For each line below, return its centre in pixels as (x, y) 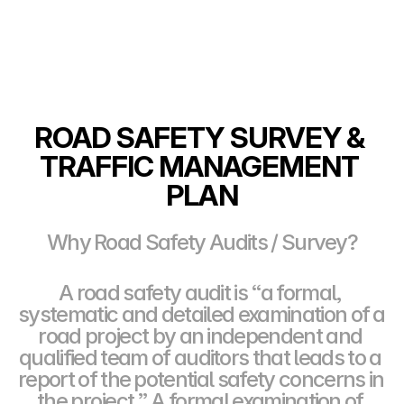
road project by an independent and (200, 336)
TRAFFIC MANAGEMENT (199, 166)
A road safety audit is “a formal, (200, 293)
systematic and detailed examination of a (202, 314)
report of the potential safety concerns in (201, 379)
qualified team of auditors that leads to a (200, 358)
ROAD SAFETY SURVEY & (199, 138)
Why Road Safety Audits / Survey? (202, 242)
